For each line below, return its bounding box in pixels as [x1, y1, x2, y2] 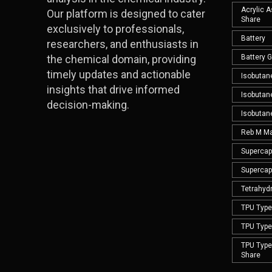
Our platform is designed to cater [47, 7, 205, 21]
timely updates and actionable [47, 68, 191, 81]
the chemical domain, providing [47, 53, 196, 66]
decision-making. [47, 98, 129, 112]
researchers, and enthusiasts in [47, 38, 199, 51]
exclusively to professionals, [47, 22, 184, 36]
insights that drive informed [47, 83, 180, 97]
